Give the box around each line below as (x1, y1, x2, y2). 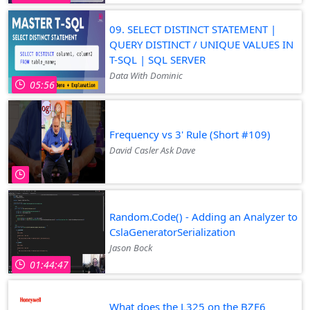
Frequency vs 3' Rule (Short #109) (109, 127, 271, 141)
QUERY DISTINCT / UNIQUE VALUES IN (109, 37, 293, 51)
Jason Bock (109, 241, 152, 254)
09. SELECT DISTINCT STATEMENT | (109, 21, 276, 36)
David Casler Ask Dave (109, 143, 195, 156)
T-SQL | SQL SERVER (109, 52, 206, 66)
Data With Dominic (109, 69, 183, 82)
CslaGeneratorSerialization (109, 224, 235, 239)
